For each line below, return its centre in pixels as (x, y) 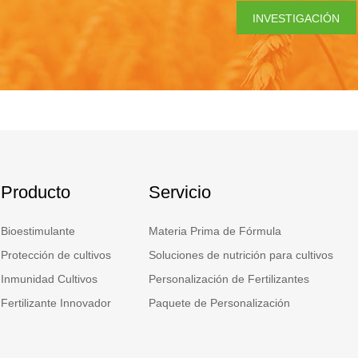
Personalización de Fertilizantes (229, 278)
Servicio (180, 192)
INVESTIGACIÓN (296, 18)
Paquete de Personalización (219, 302)
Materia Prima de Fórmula (215, 231)
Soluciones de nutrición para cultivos (241, 255)
